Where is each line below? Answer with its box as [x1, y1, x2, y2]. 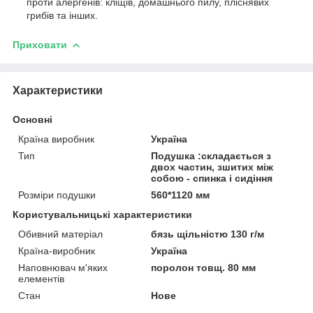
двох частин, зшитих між [151, 161, 274, 173]
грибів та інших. [27, 9, 98, 21]
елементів [18, 272, 64, 284]
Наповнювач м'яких [18, 261, 108, 273]
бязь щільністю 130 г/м [151, 228, 265, 240]
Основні [13, 113, 52, 125]
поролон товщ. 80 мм [151, 261, 256, 273]
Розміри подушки [18, 189, 96, 201]
